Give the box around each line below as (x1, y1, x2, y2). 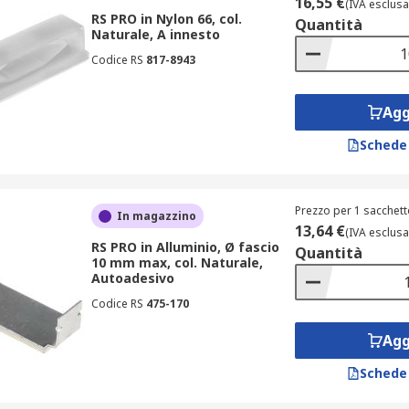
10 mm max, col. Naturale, (90, 254, 263, 271)
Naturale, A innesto (90, 26, 220, 43)
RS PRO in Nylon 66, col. (90, 10, 242, 27)
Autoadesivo (90, 269, 174, 287)
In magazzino (116, 208, 196, 224)
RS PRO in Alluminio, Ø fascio (90, 238, 279, 256)
